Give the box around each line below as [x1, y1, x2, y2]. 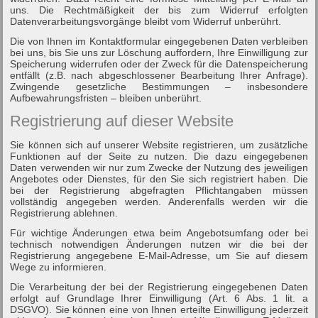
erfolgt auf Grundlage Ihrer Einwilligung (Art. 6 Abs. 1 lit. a [10, 292, 308, 304]
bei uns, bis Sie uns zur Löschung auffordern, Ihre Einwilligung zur [10, 46, 308, 58]
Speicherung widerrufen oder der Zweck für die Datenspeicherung [10, 57, 308, 70]
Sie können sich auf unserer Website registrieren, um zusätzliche [10, 138, 308, 150]
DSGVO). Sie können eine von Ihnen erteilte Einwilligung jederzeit [10, 303, 308, 315]
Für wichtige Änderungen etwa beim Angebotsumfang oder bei [10, 226, 308, 238]
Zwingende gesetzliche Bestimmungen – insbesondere [10, 80, 308, 92]
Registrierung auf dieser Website [10, 111, 234, 130]
